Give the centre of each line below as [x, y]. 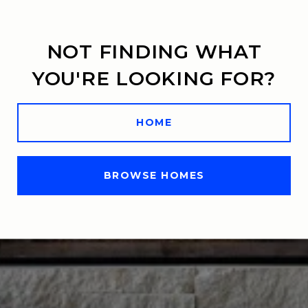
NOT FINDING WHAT [154, 51]
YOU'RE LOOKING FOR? [154, 78]
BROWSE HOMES [154, 175]
